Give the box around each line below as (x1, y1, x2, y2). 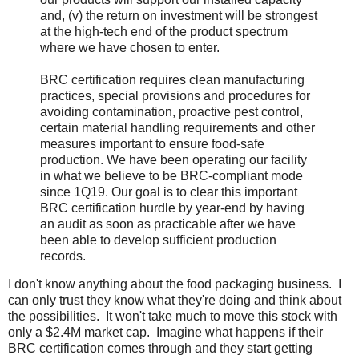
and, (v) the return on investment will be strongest (40, 8, 317, 22)
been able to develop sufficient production (40, 232, 276, 247)
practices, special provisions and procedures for (40, 88, 310, 103)
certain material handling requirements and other (40, 120, 315, 135)
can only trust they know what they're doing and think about (8, 293, 341, 308)
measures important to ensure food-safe (40, 136, 264, 151)
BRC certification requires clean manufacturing (40, 72, 305, 87)
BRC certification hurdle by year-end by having (40, 200, 305, 215)
